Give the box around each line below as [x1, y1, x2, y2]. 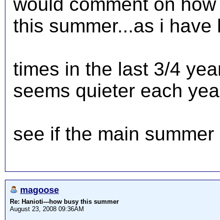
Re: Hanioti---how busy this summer [10, 198, 119, 205]
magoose [20, 185, 59, 195]
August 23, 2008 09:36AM [10, 205, 84, 213]
